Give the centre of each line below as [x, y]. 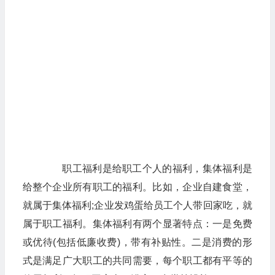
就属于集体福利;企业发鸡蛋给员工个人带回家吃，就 [137, 205]
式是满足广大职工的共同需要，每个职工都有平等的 [137, 261]
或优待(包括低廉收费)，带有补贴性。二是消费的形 [137, 242]
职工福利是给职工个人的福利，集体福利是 [147, 168]
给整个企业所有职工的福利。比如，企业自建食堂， [137, 187]
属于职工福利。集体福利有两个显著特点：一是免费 [137, 224]
